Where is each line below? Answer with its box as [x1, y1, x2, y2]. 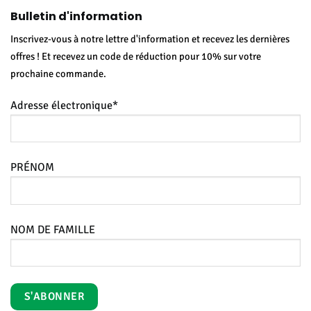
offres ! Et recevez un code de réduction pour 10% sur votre [10, 50, 261, 63]
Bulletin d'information [10, 8, 142, 25]
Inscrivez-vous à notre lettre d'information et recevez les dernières [10, 33, 289, 46]
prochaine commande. [10, 67, 106, 81]
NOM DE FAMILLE [10, 222, 95, 237]
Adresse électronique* [10, 99, 118, 113]
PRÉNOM [10, 160, 54, 175]
